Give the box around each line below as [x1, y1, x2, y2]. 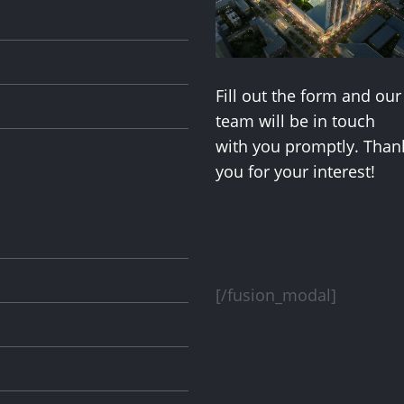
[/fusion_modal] [216, 284, 336, 307]
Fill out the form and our [215, 84, 401, 106]
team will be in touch [215, 109, 375, 132]
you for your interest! [215, 160, 375, 182]
